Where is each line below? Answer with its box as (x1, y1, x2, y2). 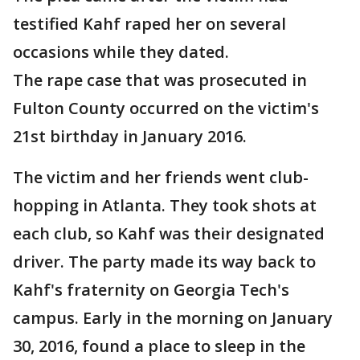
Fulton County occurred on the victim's (13, 97, 319, 119)
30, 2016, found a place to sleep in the (13, 335, 305, 357)
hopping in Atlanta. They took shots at (13, 194, 317, 216)
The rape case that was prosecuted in (13, 69, 307, 91)
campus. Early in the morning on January (13, 307, 333, 329)
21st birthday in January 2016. (13, 125, 247, 147)
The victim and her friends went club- (13, 166, 309, 188)
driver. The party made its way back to (13, 251, 316, 272)
